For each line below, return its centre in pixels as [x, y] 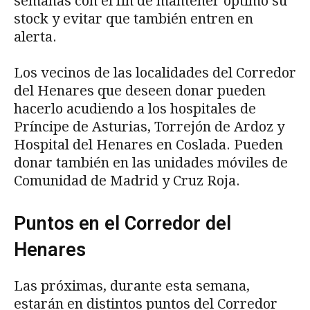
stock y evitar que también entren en [134, 19]
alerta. [35, 37]
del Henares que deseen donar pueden [140, 91]
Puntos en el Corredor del [122, 224]
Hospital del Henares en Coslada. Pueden [148, 145]
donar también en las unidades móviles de [151, 163]
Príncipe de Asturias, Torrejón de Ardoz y [149, 127]
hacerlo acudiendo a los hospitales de [135, 109]
